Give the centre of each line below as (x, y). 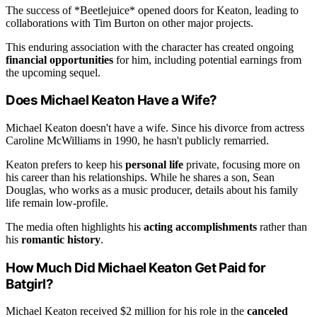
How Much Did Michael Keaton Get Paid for (136, 267)
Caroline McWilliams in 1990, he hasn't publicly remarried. (137, 141)
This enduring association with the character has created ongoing (150, 47)
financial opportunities (59, 59)
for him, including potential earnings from (207, 59)
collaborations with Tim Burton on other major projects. (129, 23)
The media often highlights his (75, 227)
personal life (154, 165)
